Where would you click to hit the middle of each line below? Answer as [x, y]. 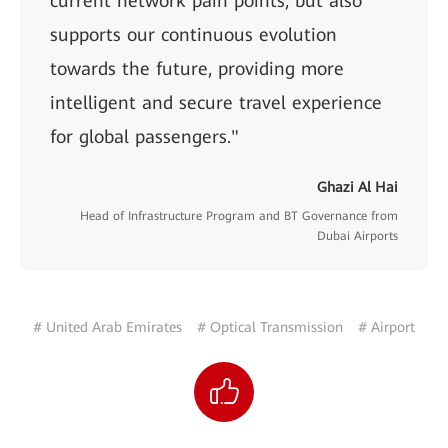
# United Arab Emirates [107, 326]
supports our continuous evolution [193, 34]
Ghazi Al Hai [357, 186]
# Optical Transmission [270, 326]
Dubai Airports [357, 235]
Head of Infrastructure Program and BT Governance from [239, 215]
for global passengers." [144, 136]
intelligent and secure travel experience [216, 102]
